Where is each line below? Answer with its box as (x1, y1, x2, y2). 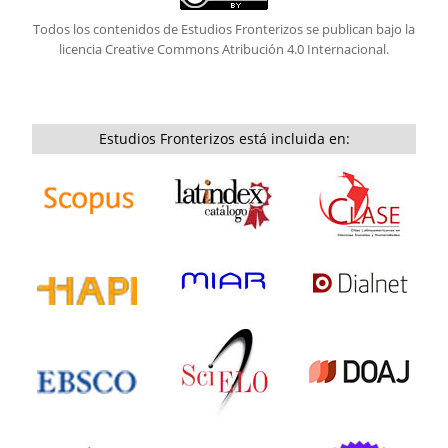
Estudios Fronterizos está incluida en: (98, 128, 350, 148)
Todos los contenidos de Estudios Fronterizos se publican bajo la (33, 19, 415, 38)
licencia (59, 39, 105, 58)
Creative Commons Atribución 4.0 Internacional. (105, 39, 389, 58)
